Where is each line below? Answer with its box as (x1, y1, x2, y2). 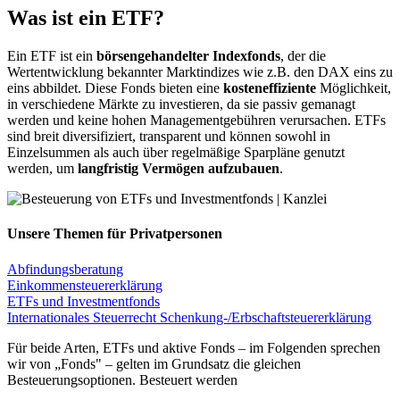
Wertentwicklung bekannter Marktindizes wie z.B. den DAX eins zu (7, 63, 393, 79)
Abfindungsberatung (7, 261, 123, 277)
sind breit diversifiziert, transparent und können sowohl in (7, 128, 330, 144)
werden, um (7, 160, 78, 176)
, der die (280, 47, 326, 63)
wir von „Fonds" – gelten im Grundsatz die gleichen (7, 355, 301, 371)
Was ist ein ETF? (7, 6, 164, 30)
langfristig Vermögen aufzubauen (78, 160, 279, 176)
